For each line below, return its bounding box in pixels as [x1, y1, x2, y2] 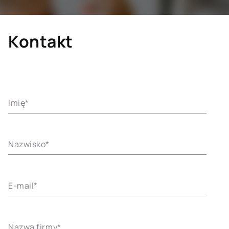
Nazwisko [8, 139, 46, 150]
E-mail [8, 180, 34, 191]
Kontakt [8, 30, 73, 53]
